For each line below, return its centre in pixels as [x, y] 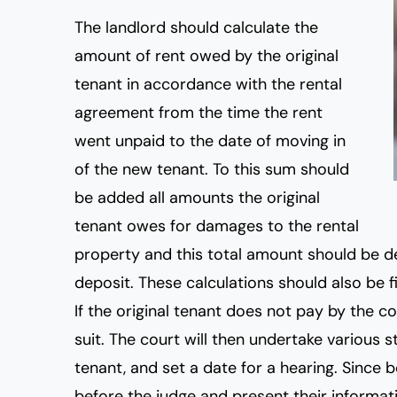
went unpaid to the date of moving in [210, 141]
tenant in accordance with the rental [208, 84]
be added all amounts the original [197, 198]
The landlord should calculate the [196, 27]
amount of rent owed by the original [206, 56]
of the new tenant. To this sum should [212, 169]
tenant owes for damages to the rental [217, 226]
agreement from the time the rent [198, 113]
